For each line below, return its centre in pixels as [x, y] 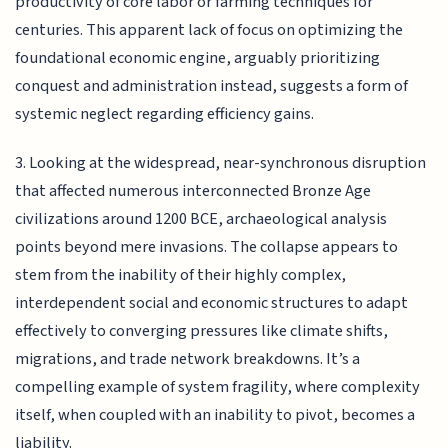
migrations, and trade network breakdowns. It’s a [188, 358]
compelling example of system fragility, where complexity [218, 386]
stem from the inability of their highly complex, [181, 274]
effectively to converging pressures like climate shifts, [202, 330]
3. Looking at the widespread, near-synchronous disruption [221, 162]
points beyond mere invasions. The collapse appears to [207, 246]
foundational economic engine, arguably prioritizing [198, 58]
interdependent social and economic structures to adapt [212, 302]
